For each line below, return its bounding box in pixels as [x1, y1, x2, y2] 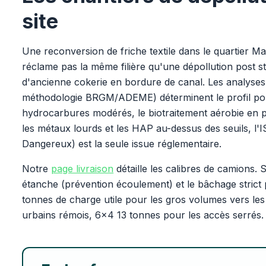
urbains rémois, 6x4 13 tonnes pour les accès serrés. [22, 209, 264, 221]
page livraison [51, 163, 114, 175]
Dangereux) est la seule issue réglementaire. [22, 138, 222, 150]
